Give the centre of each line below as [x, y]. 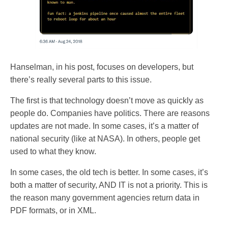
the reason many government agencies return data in [105, 198]
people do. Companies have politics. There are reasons [110, 113]
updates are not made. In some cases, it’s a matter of [104, 126]
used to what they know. [53, 152]
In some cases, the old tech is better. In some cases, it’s [109, 173]
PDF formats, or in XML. [53, 211]
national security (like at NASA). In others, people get [105, 139]
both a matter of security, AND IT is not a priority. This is [109, 185]
